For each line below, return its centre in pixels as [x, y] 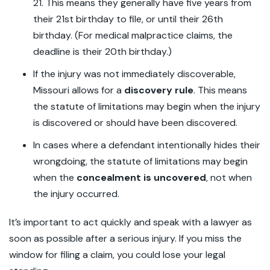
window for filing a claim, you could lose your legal [117, 255]
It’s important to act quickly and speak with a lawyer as [130, 222]
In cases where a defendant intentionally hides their [147, 145]
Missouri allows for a [79, 90]
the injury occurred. [76, 194]
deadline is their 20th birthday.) [102, 52]
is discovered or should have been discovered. [135, 123]
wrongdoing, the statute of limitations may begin [140, 161]
